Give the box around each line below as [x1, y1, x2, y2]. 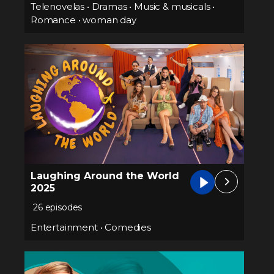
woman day [83, 14, 136, 26]
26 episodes [33, 201, 83, 213]
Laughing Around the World [31, 169, 179, 182]
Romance [31, 14, 76, 26]
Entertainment [31, 221, 98, 233]
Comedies [105, 221, 151, 233]
